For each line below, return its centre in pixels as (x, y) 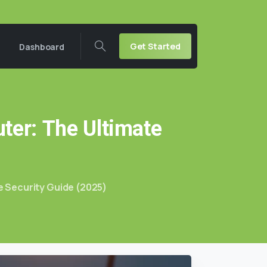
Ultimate (122, 128)
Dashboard (42, 46)
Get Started (155, 46)
